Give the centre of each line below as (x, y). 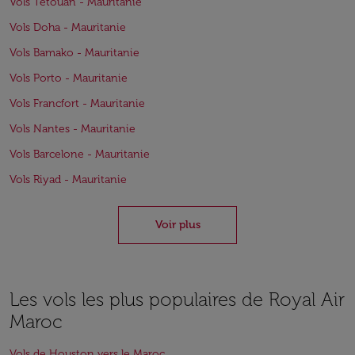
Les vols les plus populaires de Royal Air (177, 299)
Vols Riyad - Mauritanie (68, 179)
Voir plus (177, 225)
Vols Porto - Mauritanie (69, 78)
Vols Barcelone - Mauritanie (80, 154)
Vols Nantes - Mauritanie (73, 129)
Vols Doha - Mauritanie (68, 27)
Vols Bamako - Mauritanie (74, 53)
